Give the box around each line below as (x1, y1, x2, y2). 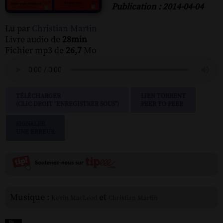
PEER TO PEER (141, 100, 183, 108)
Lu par (5, 23, 32, 34)
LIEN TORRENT (141, 92, 186, 100)
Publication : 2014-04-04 (111, 1, 204, 12)
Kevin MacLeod (51, 194, 97, 202)
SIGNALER (16, 119, 45, 128)
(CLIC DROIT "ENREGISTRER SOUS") (16, 100, 119, 108)
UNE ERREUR (16, 127, 55, 136)
